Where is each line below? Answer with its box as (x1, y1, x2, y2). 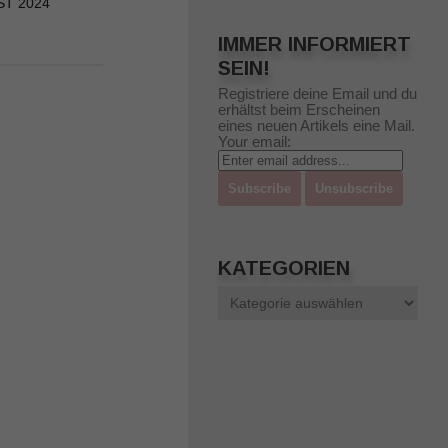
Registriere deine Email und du (218, 85, 417, 103)
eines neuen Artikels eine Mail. (218, 117, 415, 135)
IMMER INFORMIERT (218, 33, 411, 56)
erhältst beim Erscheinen (218, 101, 380, 119)
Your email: (218, 133, 291, 151)
